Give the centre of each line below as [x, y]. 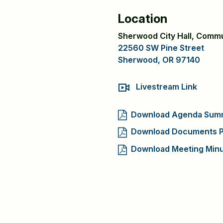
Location [143, 19]
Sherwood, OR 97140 [159, 60]
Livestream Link [167, 87]
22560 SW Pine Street [161, 48]
